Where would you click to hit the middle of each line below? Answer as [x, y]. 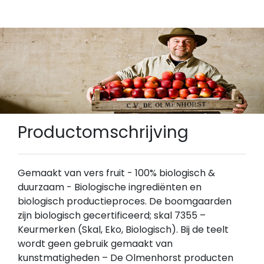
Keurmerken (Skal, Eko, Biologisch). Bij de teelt [123, 229]
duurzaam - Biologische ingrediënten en [110, 187]
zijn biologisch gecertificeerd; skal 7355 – [112, 215]
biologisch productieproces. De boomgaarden [125, 201]
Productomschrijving [103, 132]
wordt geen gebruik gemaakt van [95, 243]
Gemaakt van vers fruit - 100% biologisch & [116, 173]
